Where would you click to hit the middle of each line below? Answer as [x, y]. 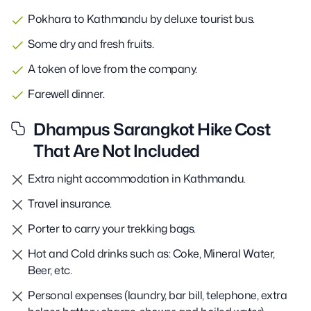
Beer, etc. [50, 270]
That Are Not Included [117, 150]
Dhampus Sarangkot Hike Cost [152, 129]
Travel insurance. [70, 203]
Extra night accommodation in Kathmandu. [137, 178]
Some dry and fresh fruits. [91, 43]
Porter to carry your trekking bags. [112, 228]
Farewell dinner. [66, 93]
